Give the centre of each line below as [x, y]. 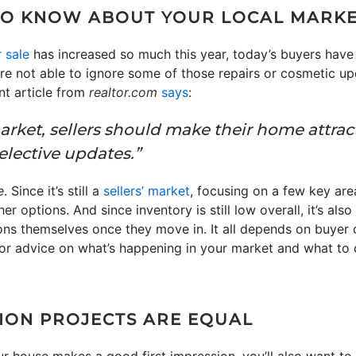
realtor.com [123, 92]
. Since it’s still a [54, 190]
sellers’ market [147, 190]
